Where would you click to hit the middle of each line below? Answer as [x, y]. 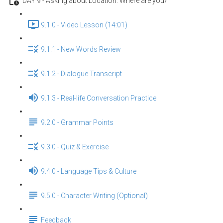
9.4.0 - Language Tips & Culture [89, 171]
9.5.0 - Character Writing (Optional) [94, 196]
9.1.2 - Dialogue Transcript [81, 74]
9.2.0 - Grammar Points [77, 123]
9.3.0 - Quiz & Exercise [75, 147]
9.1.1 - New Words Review [81, 50]
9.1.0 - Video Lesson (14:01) [84, 25]
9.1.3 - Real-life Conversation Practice [99, 98]
